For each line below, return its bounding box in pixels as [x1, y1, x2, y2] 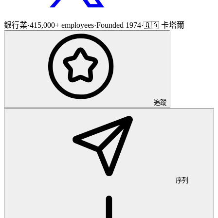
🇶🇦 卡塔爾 [144, 20, 184, 29]
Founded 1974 [96, 20, 141, 29]
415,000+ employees [30, 20, 94, 29]
